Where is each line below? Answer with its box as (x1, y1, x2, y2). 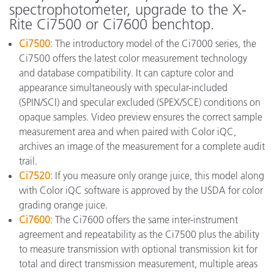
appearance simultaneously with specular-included (19, 81, 228, 94)
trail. (19, 155, 37, 167)
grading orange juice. (19, 199, 108, 211)
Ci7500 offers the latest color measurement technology (19, 52, 247, 64)
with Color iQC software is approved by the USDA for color (19, 184, 263, 196)
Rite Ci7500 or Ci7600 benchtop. (9, 15, 215, 33)
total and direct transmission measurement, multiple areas (19, 257, 257, 270)
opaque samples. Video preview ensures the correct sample (19, 111, 262, 123)
